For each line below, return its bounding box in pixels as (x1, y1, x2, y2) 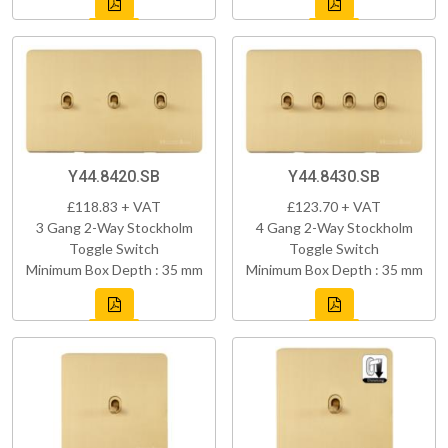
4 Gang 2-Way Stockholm (255, 218, 413, 236)
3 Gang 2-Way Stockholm (35, 218, 193, 236)
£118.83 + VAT (67, 197, 161, 215)
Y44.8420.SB (68, 166, 160, 186)
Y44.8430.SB (288, 166, 380, 186)
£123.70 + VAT (287, 197, 381, 215)
